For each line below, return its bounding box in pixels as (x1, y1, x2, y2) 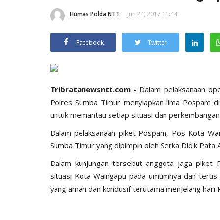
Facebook (76, 38, 104, 47)
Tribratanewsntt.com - (50, 84, 140, 94)
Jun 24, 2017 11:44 (127, 9, 177, 18)
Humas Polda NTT (70, 9, 120, 18)
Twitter (148, 38, 167, 47)
